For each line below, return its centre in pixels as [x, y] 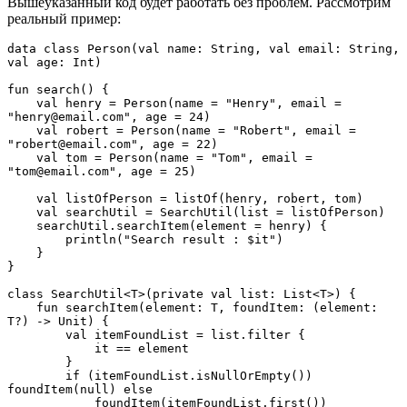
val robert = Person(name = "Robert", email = [22, 131]
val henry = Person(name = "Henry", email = [22, 104]
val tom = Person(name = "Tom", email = [22, 158]
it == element [142, 349]
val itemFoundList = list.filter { [185, 335]
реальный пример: [66, 19]
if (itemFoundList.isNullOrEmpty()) [36, 376]
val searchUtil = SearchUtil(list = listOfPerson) [211, 213]
